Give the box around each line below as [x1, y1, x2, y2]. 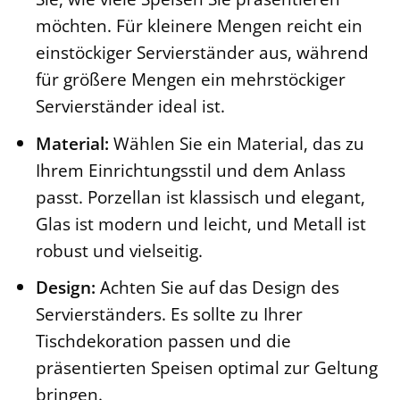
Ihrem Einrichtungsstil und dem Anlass [35, 157, 346, 182]
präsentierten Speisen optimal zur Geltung [35, 355, 378, 380]
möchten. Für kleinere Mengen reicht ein [35, 13, 362, 38]
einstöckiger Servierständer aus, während [35, 40, 369, 65]
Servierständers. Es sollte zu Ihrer [35, 302, 303, 327]
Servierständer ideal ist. [35, 94, 225, 119]
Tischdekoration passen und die [35, 329, 291, 354]
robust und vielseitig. [35, 237, 203, 262]
